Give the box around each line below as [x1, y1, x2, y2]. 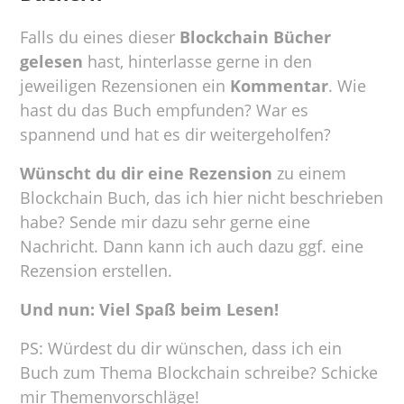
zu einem [272, 162, 347, 184]
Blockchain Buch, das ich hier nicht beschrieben [20, 187, 384, 208]
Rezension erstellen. [20, 260, 173, 281]
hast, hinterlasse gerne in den [83, 50, 313, 72]
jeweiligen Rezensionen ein [20, 75, 231, 96]
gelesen [20, 50, 84, 72]
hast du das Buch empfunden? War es [20, 99, 309, 121]
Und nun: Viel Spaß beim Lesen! [20, 298, 284, 320]
